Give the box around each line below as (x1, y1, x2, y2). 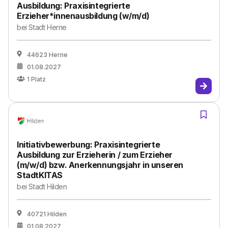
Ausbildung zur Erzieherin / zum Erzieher (17, 150, 173, 160)
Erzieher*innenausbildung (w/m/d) (17, 11, 150, 21)
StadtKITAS (17, 170, 63, 180)
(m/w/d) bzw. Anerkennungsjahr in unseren (17, 160, 184, 170)
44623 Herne (27, 51, 68, 59)
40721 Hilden (27, 210, 67, 218)
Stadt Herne (28, 23, 67, 32)
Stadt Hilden (28, 182, 67, 191)
